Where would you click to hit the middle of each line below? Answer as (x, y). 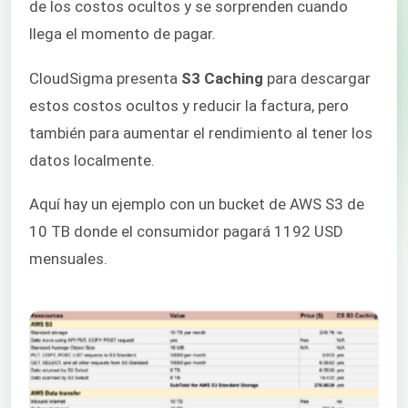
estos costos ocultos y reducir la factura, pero (189, 105)
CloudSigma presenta (105, 78)
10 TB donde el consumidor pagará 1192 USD (186, 231)
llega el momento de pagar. (122, 34)
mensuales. (68, 258)
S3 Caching (222, 78)
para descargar (317, 78)
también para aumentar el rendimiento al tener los (201, 133)
